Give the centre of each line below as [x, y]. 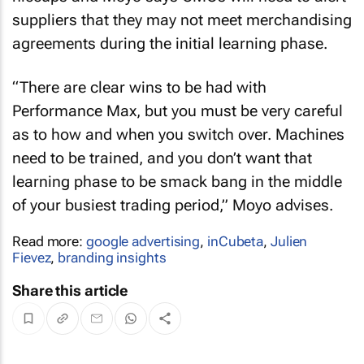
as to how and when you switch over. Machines [178, 134]
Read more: [49, 241]
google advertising [143, 241]
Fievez [32, 258]
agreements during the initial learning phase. [170, 43]
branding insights [112, 258]
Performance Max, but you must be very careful [178, 111]
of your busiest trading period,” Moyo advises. [173, 205]
